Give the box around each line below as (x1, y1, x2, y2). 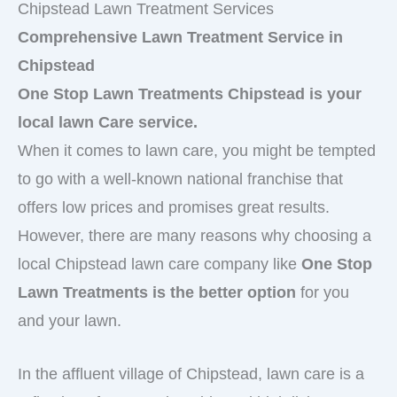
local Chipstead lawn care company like (18, 254, 301, 273)
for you (296, 283, 349, 301)
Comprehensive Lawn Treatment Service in (18, 27, 343, 46)
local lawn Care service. (18, 113, 198, 131)
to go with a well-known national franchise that (18, 169, 343, 188)
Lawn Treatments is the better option (18, 283, 296, 301)
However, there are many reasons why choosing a (18, 226, 371, 245)
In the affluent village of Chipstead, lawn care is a (18, 365, 364, 384)
